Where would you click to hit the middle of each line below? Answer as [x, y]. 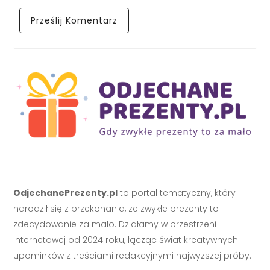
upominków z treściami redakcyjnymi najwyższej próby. [133, 255]
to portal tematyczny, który [177, 193]
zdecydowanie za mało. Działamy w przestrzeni [115, 224]
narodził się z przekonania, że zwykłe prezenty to [116, 208]
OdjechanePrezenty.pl [66, 193]
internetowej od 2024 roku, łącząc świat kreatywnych [126, 240]
